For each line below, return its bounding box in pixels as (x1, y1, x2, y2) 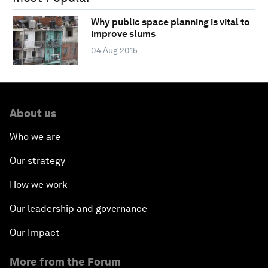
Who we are (10, 130, 60, 142)
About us (10, 106, 56, 120)
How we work (10, 178, 68, 190)
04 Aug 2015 (90, 45, 138, 56)
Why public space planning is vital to (90, 16, 250, 28)
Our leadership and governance (10, 202, 147, 214)
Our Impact (10, 226, 60, 238)
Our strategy (10, 154, 65, 166)
